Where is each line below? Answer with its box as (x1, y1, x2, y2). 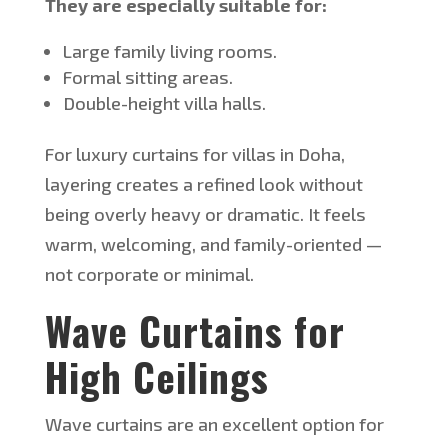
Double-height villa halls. (62, 92, 266, 115)
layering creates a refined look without (44, 173, 363, 196)
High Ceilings (44, 347, 269, 406)
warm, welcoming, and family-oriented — (44, 233, 382, 256)
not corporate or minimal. (44, 263, 254, 286)
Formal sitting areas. (62, 66, 233, 89)
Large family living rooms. (62, 40, 277, 63)
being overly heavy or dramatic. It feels (44, 203, 366, 226)
